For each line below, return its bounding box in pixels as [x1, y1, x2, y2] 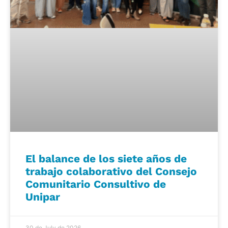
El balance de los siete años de [25, 152, 187, 165]
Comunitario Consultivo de [25, 178, 166, 191]
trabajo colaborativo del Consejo [25, 165, 197, 178]
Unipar [25, 190, 60, 204]
